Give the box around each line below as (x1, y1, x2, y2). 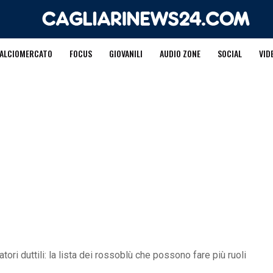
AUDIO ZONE (159, 47, 200, 60)
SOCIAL (217, 47, 242, 60)
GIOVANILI (108, 47, 143, 60)
